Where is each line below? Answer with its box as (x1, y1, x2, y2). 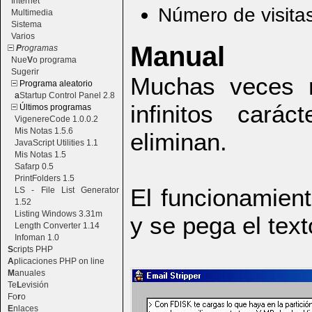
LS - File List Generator (15, 185, 119, 195)
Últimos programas (17, 102, 91, 112)
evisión (22, 279, 49, 290)
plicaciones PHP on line (14, 256, 104, 266)
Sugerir (11, 66, 39, 77)
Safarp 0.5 (15, 161, 54, 171)
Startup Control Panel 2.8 (19, 90, 115, 100)
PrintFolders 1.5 (15, 173, 75, 183)
